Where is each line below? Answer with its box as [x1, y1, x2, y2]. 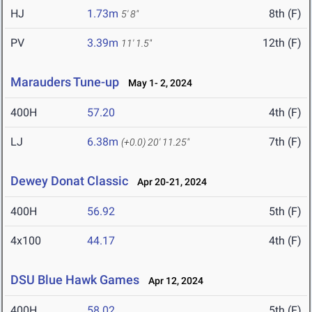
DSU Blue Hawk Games [10, 272, 139, 288]
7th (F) [269, 135, 302, 149]
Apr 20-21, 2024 [131, 176, 207, 188]
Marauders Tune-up [10, 75, 119, 90]
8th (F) [269, 7, 302, 21]
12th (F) [263, 36, 302, 50]
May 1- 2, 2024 [122, 77, 192, 89]
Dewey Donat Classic [10, 173, 128, 189]
